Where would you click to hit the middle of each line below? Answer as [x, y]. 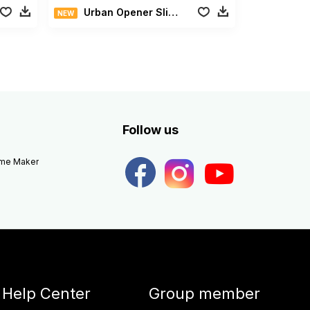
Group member [204, 293]
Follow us [150, 129]
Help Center [46, 293]
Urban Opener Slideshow [126, 12]
